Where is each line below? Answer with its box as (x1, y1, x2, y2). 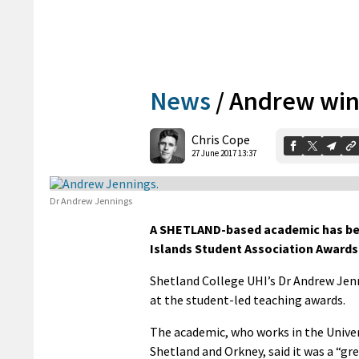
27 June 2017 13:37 (192, 147, 256, 159)
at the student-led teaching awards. (150, 291, 345, 308)
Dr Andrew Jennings (50, 194, 132, 207)
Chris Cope (192, 131, 250, 148)
